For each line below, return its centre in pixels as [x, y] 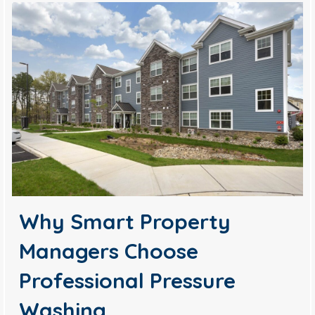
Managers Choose [109, 251]
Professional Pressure [128, 280]
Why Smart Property [125, 221]
